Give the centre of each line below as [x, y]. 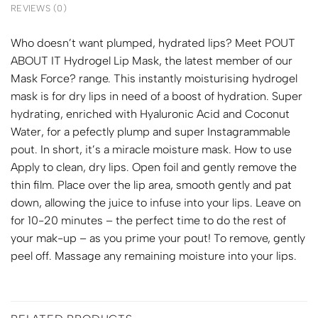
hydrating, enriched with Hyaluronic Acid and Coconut [150, 114]
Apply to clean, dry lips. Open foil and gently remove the [154, 168]
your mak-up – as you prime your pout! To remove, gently [158, 238]
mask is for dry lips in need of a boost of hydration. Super [157, 97]
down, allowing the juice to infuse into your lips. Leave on [156, 203]
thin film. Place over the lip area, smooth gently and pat [151, 185]
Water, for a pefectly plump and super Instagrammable [150, 132]
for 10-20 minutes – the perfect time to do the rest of [148, 221]
